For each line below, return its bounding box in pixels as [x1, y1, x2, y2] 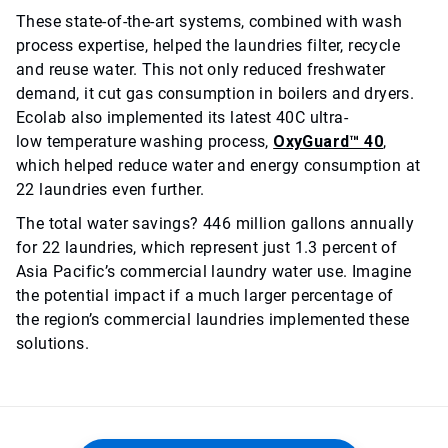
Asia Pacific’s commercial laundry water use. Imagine [16, 262, 412, 282]
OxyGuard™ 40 [273, 132, 384, 152]
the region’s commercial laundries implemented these [16, 310, 410, 330]
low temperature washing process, [16, 132, 274, 152]
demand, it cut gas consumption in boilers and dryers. [16, 84, 415, 104]
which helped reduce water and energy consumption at [16, 156, 421, 176]
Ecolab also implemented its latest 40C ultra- [16, 108, 348, 128]
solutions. [16, 334, 90, 354]
